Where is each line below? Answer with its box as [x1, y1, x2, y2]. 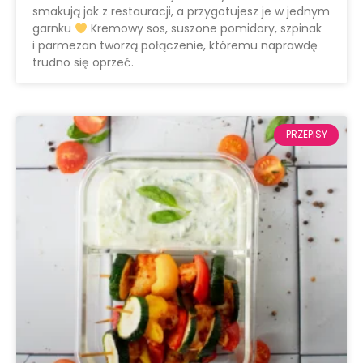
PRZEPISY [285, 127, 327, 142]
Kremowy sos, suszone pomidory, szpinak [87, 20, 322, 37]
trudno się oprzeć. [32, 54, 134, 71]
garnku [32, 20, 75, 37]
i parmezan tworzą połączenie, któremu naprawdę [32, 37, 318, 54]
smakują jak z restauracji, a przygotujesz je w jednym [32, 3, 330, 20]
